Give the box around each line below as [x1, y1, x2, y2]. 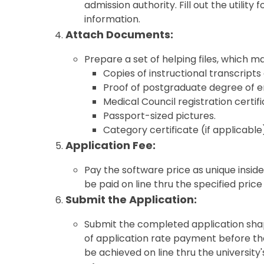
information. [84, 12, 141, 26]
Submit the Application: [65, 192, 197, 207]
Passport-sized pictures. [103, 109, 216, 123]
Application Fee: [65, 138, 156, 153]
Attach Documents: [65, 27, 174, 42]
